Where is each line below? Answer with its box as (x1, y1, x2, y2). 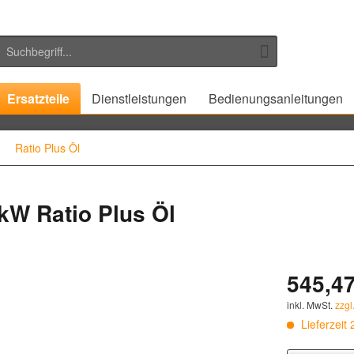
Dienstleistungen (92, 89, 186, 107)
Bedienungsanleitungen (209, 89, 343, 107)
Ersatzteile (7, 89, 70, 107)
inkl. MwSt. (287, 298, 336, 311)
